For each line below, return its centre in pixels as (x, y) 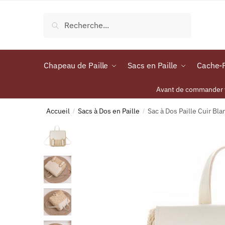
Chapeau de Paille (76, 65)
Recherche (74, 24)
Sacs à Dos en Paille (109, 111)
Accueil (58, 111)
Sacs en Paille (152, 65)
